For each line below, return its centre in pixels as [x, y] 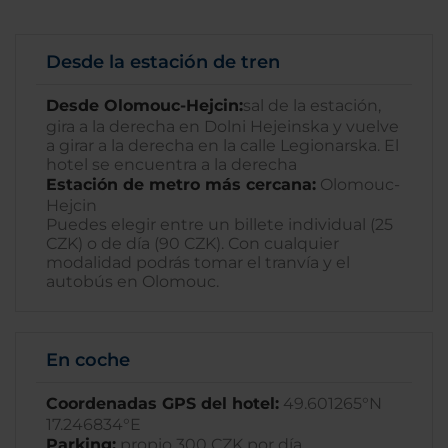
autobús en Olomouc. [132, 281]
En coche [88, 360]
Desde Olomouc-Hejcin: [144, 105]
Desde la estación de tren [163, 62]
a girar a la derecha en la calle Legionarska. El [222, 145]
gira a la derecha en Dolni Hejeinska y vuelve [222, 126]
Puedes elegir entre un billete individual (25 [219, 224]
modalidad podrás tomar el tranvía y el [198, 262]
